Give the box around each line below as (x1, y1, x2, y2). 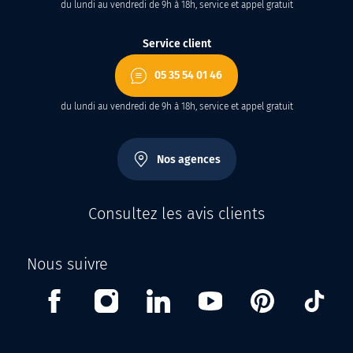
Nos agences (156, 152, 221, 166)
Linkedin (170, 291, 217, 306)
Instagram (118, 291, 174, 306)
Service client (142, 37, 211, 50)
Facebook (66, 291, 120, 306)
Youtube (222, 291, 267, 306)
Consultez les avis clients (88, 204, 265, 223)
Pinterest (274, 291, 324, 306)
